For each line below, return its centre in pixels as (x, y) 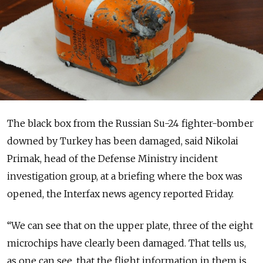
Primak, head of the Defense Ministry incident (112, 158)
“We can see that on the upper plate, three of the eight (130, 225)
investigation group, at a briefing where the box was (125, 176)
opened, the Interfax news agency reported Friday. (120, 193)
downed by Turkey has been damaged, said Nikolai (123, 141)
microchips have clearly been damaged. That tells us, (127, 243)
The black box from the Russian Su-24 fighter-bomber (130, 123)
